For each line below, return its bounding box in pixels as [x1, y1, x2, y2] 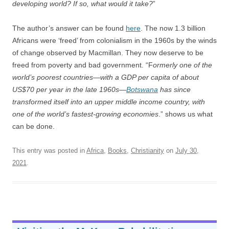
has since [158, 85, 191, 94]
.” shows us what [158, 110, 213, 118]
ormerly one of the [153, 61, 212, 69]
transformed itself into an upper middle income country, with [12, 98, 205, 106]
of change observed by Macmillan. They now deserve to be [12, 49, 203, 57]
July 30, [175, 147, 199, 154]
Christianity [131, 147, 164, 154]
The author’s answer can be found [12, 24, 126, 32]
